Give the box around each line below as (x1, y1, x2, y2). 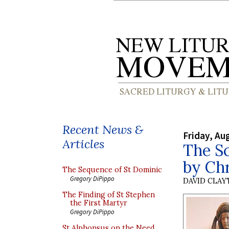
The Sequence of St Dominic (62, 165, 162, 174)
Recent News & (62, 122, 143, 138)
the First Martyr (70, 198, 127, 208)
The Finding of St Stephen (62, 190, 155, 199)
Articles (62, 136, 104, 152)
